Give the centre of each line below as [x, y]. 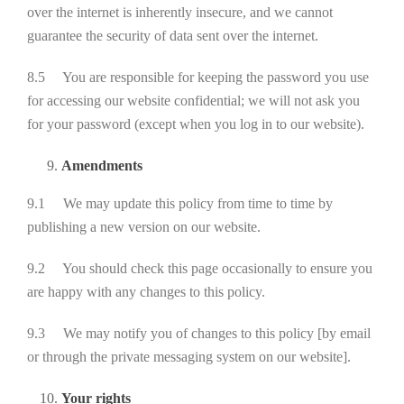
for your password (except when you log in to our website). [196, 124]
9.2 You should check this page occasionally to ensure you [200, 268]
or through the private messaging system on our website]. [189, 357]
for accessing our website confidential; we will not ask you [193, 101]
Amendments [101, 165]
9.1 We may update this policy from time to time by [180, 203]
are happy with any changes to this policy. [146, 292]
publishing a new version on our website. [144, 227]
